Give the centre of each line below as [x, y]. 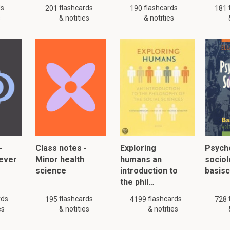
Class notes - [61, 148]
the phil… [137, 182]
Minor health [60, 159]
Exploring [138, 148]
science [51, 170]
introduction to [149, 170]
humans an [141, 159]
